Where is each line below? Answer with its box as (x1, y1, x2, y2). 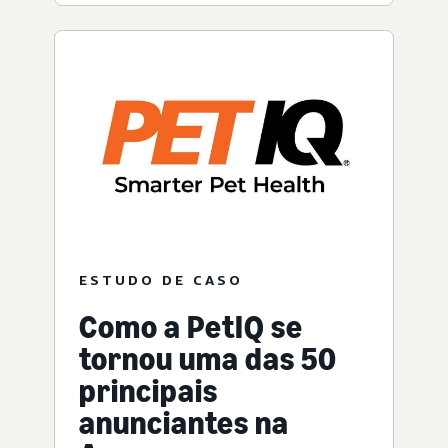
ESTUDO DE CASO (79, 270, 243, 288)
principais (79, 371, 218, 410)
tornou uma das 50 (79, 339, 337, 378)
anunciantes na (79, 403, 289, 442)
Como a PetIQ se (79, 307, 303, 346)
